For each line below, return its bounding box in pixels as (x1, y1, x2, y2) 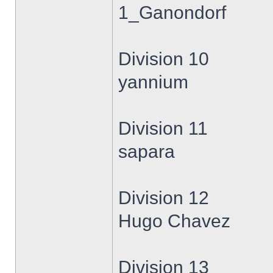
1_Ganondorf (118, 2, 226, 23)
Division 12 (118, 188, 209, 208)
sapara (118, 141, 175, 161)
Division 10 (118, 49, 209, 69)
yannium (118, 72, 188, 92)
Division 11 (118, 118, 208, 138)
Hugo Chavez (118, 211, 230, 231)
